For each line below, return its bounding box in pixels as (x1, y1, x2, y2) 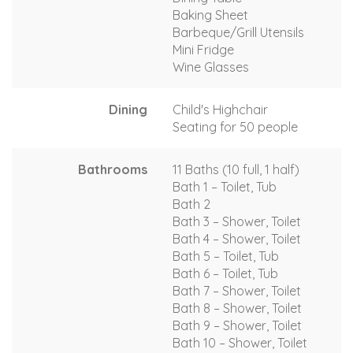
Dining (109, 101, 147, 117)
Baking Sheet (173, 6, 248, 23)
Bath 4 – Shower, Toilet (173, 230, 301, 247)
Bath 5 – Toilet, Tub (173, 247, 279, 264)
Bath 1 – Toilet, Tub (173, 178, 277, 195)
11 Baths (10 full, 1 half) (173, 161, 299, 177)
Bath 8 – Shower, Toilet (173, 299, 302, 316)
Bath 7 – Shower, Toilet (173, 282, 301, 299)
